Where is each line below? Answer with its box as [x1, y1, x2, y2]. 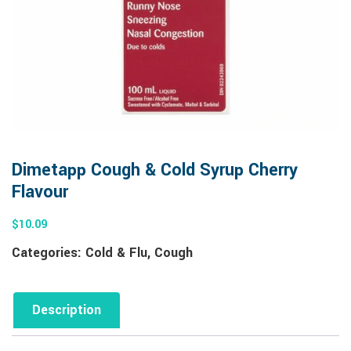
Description [32, 301, 101, 319]
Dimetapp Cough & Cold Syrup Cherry [12, 157, 298, 183]
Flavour [12, 179, 68, 204]
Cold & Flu [85, 244, 147, 262]
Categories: [12, 244, 85, 262]
